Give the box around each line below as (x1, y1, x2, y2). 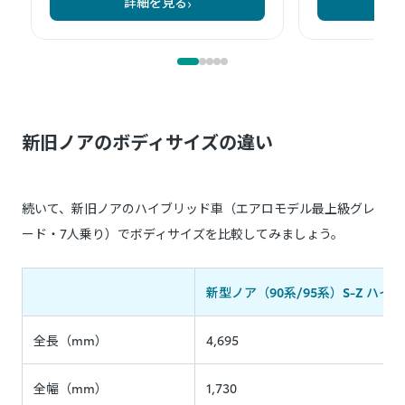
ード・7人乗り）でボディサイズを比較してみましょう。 (22, 224, 344, 243)
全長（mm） (33, 331, 108, 350)
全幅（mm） (33, 379, 108, 398)
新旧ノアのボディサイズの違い (22, 128, 273, 155)
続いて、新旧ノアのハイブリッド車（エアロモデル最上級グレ (22, 199, 375, 218)
